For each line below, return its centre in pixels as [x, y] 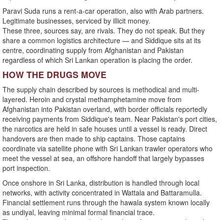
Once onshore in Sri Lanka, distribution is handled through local [101, 183]
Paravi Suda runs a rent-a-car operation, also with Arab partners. [103, 11]
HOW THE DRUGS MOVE [55, 75]
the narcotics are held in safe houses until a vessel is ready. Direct [105, 129]
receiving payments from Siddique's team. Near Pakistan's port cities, [110, 119]
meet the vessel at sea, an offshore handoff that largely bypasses [103, 158]
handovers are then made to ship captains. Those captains [94, 139]
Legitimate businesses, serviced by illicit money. [76, 21]
